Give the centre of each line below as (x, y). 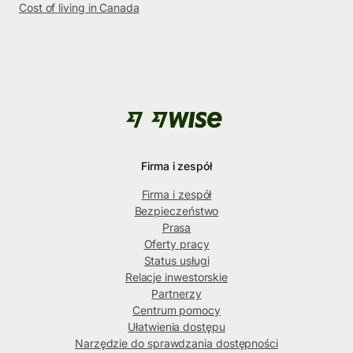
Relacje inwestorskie (176, 277)
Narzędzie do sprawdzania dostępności (176, 343)
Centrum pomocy (176, 310)
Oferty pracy (176, 243)
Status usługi (176, 260)
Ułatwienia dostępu (176, 326)
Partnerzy (176, 293)
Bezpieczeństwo (176, 210)
